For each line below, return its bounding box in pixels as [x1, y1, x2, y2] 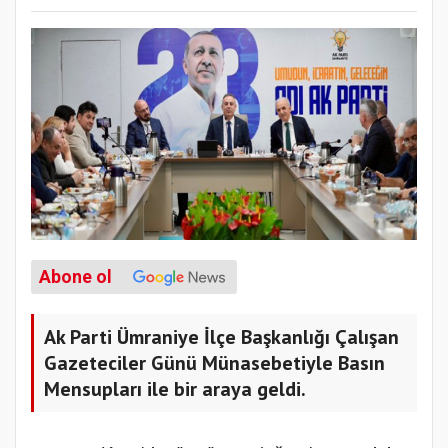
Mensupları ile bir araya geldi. [44, 375, 306, 402]
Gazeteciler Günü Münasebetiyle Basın [44, 349, 385, 376]
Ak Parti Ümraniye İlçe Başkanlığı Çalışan [44, 323, 399, 350]
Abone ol [39, 266, 112, 287]
